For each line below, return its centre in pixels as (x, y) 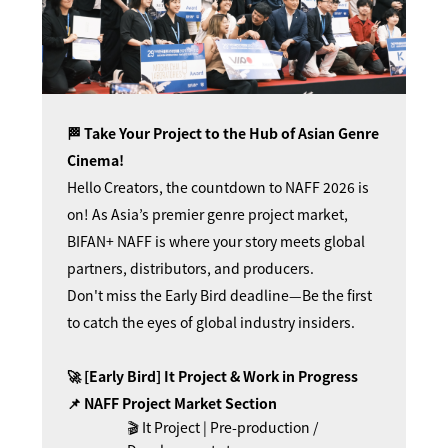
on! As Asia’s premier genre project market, (207, 214)
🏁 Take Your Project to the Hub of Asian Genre (223, 133)
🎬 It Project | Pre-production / (222, 427)
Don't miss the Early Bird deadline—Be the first (219, 295)
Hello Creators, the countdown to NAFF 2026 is (218, 187)
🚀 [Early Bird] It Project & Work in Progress (212, 376)
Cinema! (95, 160)
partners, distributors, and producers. (190, 268)
